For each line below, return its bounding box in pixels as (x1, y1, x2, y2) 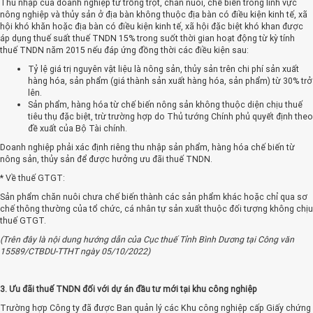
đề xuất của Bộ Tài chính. (28, 122, 127, 133)
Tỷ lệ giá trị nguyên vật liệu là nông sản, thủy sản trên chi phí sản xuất (28, 63, 299, 74)
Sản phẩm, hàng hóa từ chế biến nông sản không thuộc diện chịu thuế (28, 99, 303, 110)
